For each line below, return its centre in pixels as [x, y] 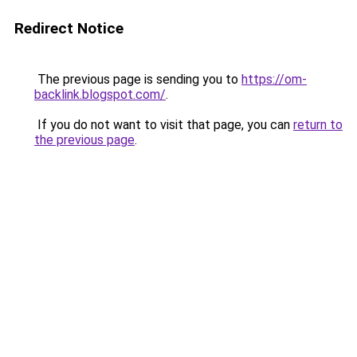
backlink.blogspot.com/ [100, 94]
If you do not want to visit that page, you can [164, 125]
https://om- [274, 79]
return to [318, 125]
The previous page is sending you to [138, 79]
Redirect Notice [69, 28]
